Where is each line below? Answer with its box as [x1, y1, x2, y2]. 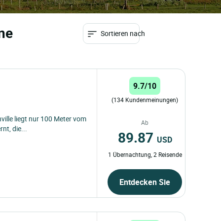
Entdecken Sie [119, 176, 171, 187]
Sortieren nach [101, 29, 145, 38]
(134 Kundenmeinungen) [111, 95, 179, 104]
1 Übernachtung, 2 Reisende [108, 150, 182, 158]
